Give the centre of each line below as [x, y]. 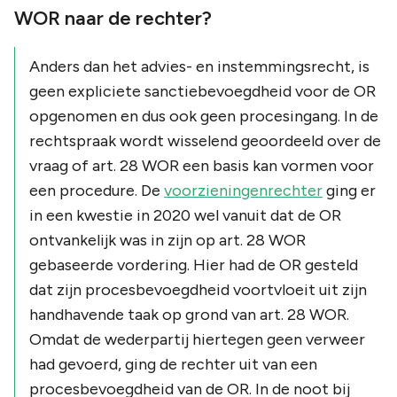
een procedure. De [97, 190]
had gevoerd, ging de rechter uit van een [173, 364]
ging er [349, 190]
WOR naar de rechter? [113, 18]
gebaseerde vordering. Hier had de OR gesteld [194, 265]
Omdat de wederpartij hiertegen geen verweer [197, 339]
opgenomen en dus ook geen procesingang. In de [204, 116]
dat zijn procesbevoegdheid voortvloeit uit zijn [198, 289]
